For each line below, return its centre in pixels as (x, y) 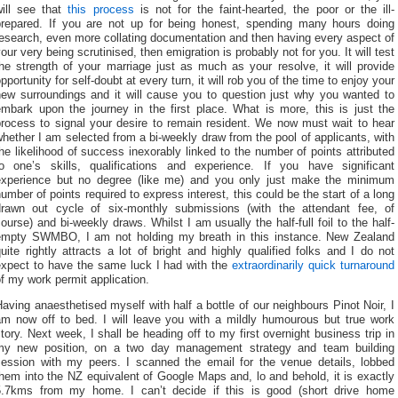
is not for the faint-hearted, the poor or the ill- (264, 10)
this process (101, 10)
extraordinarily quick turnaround (314, 266)
